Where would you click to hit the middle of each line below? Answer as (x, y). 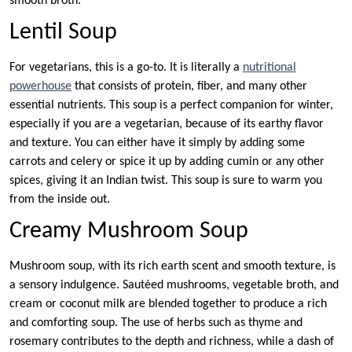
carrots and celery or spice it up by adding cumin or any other (167, 162)
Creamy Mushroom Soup (129, 232)
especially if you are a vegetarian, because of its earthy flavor (167, 125)
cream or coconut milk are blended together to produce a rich (168, 304)
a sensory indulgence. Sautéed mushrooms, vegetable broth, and (174, 286)
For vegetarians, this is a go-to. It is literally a (126, 68)
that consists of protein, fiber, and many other (189, 87)
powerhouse (40, 87)
